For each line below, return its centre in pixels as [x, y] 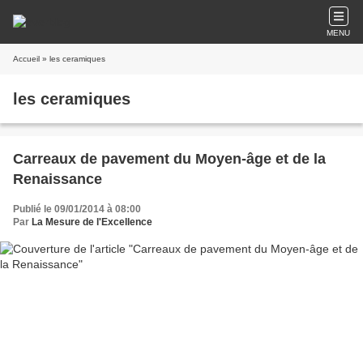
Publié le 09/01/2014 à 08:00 [77, 209]
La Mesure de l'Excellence [92, 222]
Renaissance [58, 179]
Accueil [26, 59]
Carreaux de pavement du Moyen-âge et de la [169, 159]
